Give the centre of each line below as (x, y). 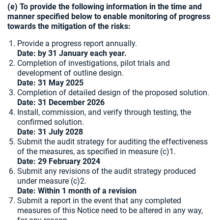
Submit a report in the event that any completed (99, 201)
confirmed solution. (51, 122)
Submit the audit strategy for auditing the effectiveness (112, 142)
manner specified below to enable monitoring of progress (109, 16)
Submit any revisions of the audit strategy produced (107, 171)
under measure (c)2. (52, 181)
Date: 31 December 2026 (61, 102)
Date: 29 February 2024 (59, 161)
